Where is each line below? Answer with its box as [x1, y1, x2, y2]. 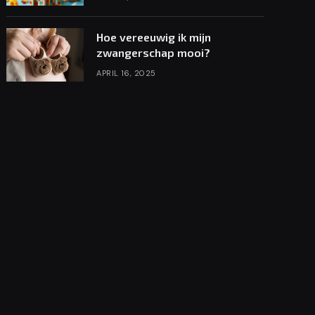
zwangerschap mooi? [96, 45, 211, 59]
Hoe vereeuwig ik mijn [96, 30, 212, 44]
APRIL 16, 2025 [96, 67, 156, 78]
